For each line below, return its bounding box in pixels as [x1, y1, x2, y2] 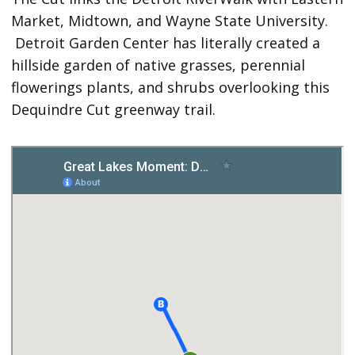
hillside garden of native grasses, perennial [11, 55, 306, 75]
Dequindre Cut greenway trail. [11, 100, 216, 120]
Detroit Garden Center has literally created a [11, 33, 321, 53]
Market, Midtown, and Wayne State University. [11, 11, 329, 31]
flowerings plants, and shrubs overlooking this [11, 78, 330, 97]
